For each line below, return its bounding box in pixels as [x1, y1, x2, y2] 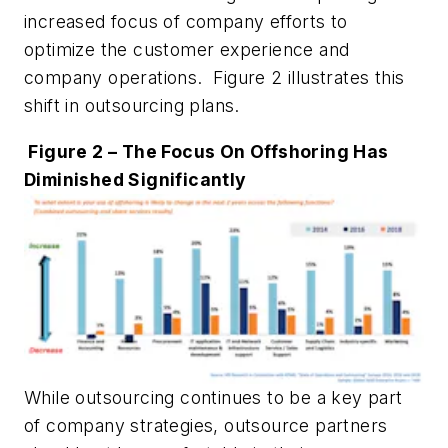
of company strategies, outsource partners [24, 415, 388, 437]
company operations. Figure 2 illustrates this [24, 67, 405, 89]
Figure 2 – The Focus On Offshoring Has [28, 140, 389, 162]
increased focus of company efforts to [24, 11, 348, 33]
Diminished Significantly [24, 168, 247, 190]
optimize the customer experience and [24, 39, 350, 61]
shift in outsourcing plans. [24, 95, 240, 117]
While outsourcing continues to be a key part [24, 387, 403, 409]
